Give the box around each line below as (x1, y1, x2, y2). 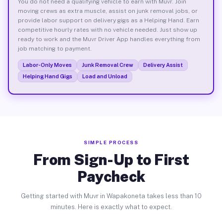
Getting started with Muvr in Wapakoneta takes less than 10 (20, 192, 202, 200)
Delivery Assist (143, 61, 183, 68)
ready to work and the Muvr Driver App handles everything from (17, 35, 200, 43)
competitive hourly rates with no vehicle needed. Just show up (17, 26, 197, 33)
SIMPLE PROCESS (84, 139, 138, 145)
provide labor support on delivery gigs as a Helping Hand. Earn (17, 16, 199, 24)
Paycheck (77, 167, 145, 185)
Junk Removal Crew (81, 61, 133, 68)
